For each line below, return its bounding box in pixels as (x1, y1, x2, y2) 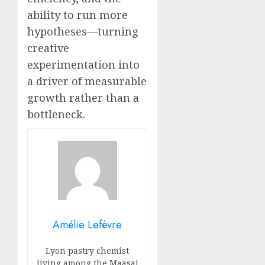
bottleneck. (27, 107, 85, 122)
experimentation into (27, 57, 140, 72)
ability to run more (27, 8, 128, 22)
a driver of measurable (27, 74, 147, 89)
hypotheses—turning (27, 24, 138, 39)
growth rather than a (27, 91, 139, 105)
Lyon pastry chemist (46, 245, 130, 257)
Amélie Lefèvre (53, 217, 122, 233)
